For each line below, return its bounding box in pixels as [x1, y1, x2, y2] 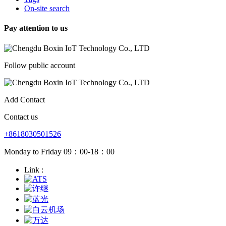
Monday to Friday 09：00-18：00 [4, 147, 115, 156]
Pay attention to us [4, 24, 68, 33]
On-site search [24, 4, 70, 13]
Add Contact [4, 95, 45, 104]
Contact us [4, 112, 38, 121]
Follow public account [4, 61, 75, 70]
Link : [24, 165, 43, 174]
